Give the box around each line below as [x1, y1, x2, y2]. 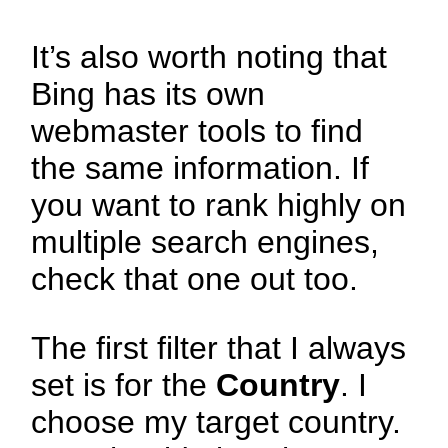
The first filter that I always [31, 330, 407, 367]
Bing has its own [31, 76, 266, 113]
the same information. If [31, 150, 370, 187]
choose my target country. [31, 404, 402, 441]
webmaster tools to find [31, 113, 364, 150]
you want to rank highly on [31, 187, 407, 224]
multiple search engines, [31, 224, 380, 261]
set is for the [31, 367, 217, 404]
